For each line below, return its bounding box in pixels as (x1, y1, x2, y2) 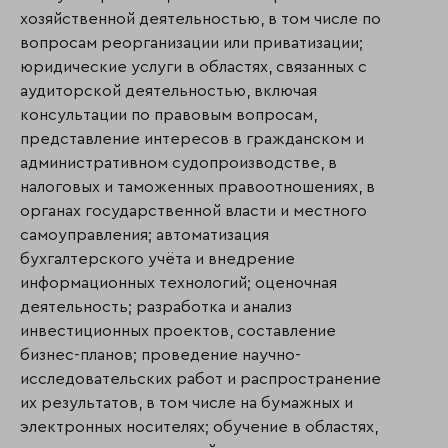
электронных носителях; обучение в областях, (20, 418, 378, 435)
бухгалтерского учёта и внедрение (20, 250, 295, 267)
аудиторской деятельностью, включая (20, 82, 317, 99)
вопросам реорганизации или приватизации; (20, 34, 363, 51)
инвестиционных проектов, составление (20, 322, 336, 339)
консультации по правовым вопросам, (20, 106, 317, 123)
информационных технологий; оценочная (20, 274, 337, 291)
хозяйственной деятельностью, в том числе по (20, 10, 381, 27)
